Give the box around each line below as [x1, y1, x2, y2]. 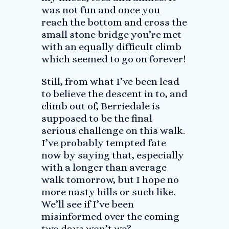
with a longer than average [41, 162, 167, 173]
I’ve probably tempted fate [41, 137, 166, 149]
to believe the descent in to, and [41, 88, 188, 100]
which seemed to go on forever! [41, 53, 186, 65]
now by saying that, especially [41, 149, 184, 161]
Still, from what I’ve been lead [41, 76, 179, 87]
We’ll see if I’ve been [41, 198, 134, 210]
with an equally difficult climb [41, 41, 181, 53]
